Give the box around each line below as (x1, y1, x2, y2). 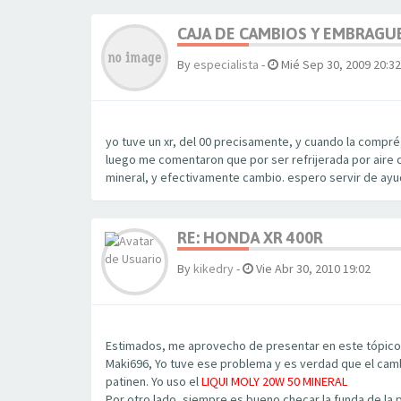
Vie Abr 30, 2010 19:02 (253, 260, 371, 277)
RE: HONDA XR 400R (177, 228, 323, 247)
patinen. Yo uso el (106, 373, 201, 389)
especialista (193, 56, 259, 73)
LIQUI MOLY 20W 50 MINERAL (201, 373, 347, 389)
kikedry (193, 260, 234, 277)
